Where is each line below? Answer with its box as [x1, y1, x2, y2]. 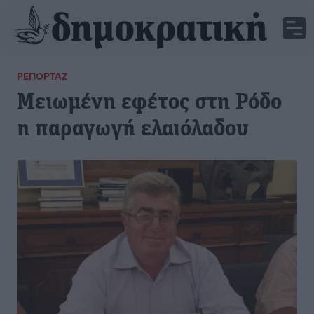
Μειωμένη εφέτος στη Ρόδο [17, 92, 282, 114]
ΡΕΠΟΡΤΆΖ [17, 69, 67, 83]
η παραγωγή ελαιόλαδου [17, 118, 249, 141]
